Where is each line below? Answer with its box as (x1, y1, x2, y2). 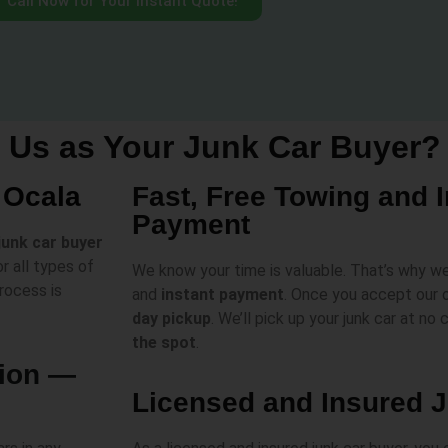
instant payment (161, 284, 284, 304)
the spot (132, 332, 196, 352)
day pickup (132, 308, 211, 328)
